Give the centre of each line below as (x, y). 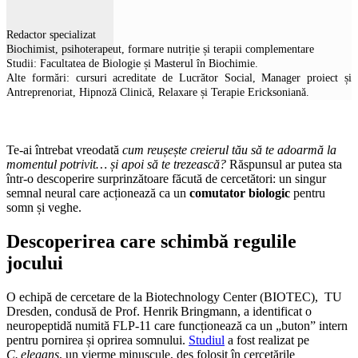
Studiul (207, 340)
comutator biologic (240, 193)
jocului (35, 263)
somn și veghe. (44, 208)
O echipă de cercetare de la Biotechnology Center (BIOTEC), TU (174, 297)
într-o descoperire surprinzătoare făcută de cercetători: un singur (166, 179)
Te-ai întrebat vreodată (64, 150)
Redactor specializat (51, 35)
